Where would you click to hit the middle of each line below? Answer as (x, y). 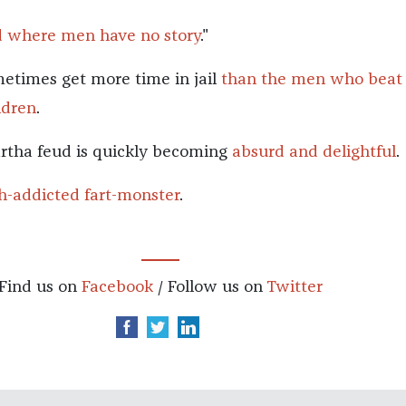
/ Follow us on (209, 288)
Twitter (294, 288)
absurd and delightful (314, 153)
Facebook (117, 288)
